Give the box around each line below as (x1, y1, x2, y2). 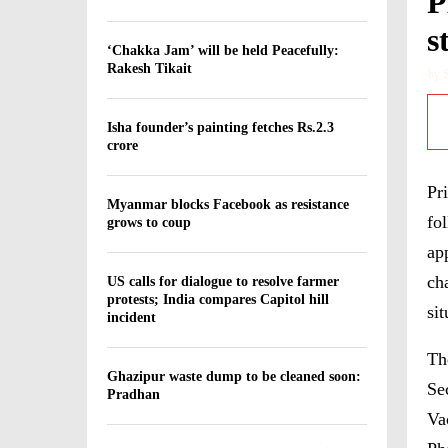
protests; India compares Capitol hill (107, 292, 329, 307)
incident (107, 310, 156, 325)
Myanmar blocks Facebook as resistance (107, 197, 349, 212)
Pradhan (107, 387, 160, 402)
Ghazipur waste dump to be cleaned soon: (107, 369, 361, 384)
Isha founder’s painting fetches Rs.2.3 (107, 120, 334, 135)
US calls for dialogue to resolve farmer (107, 274, 339, 289)
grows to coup (107, 215, 191, 230)
